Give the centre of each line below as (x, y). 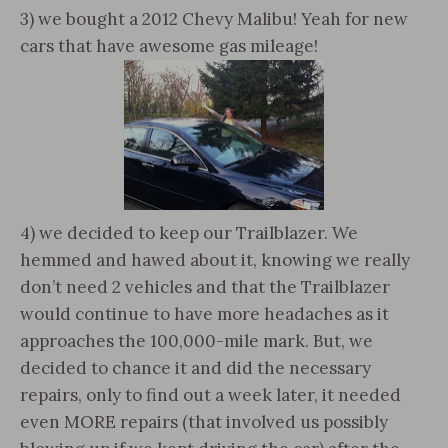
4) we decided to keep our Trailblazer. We (189, 233)
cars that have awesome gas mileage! (169, 46)
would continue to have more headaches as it (204, 314)
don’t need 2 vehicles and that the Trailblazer (205, 287)
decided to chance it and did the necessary (195, 368)
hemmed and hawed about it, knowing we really (215, 260)
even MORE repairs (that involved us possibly (204, 422)
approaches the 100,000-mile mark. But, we (196, 341)
